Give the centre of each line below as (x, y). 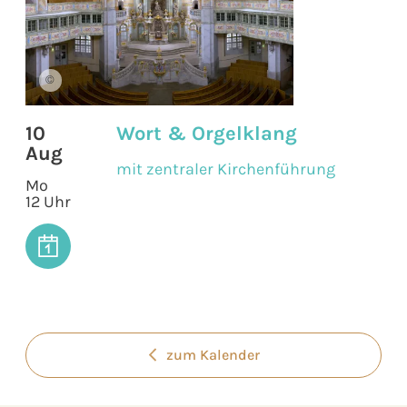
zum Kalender (213, 355)
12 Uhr (48, 201)
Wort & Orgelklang (207, 133)
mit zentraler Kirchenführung (226, 169)
